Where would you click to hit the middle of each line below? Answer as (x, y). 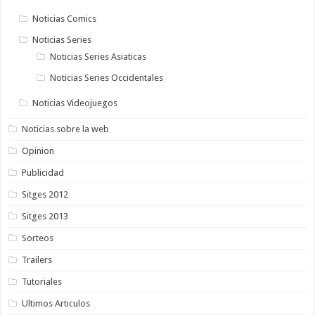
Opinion (38, 151)
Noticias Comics (65, 19)
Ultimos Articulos (56, 304)
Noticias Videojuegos (75, 103)
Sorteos (38, 238)
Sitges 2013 (45, 217)
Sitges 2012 (45, 195)
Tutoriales (42, 282)
